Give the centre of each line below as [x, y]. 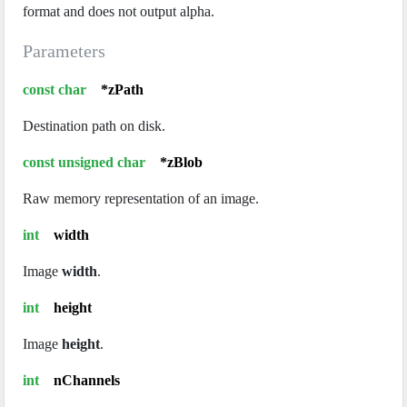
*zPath [122, 90]
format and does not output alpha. [119, 12]
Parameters [64, 51]
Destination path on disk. [94, 126]
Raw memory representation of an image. [141, 199]
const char [62, 90]
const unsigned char [91, 163]
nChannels [87, 381]
